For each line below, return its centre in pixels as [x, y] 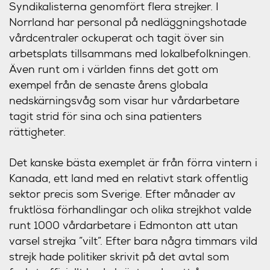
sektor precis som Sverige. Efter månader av [122, 194]
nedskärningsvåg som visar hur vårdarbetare [124, 100]
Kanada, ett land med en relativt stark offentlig [129, 178]
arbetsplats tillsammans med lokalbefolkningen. [130, 53]
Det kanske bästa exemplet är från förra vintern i [133, 162]
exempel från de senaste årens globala [108, 85]
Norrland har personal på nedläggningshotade [128, 22]
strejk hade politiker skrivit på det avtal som [119, 256]
